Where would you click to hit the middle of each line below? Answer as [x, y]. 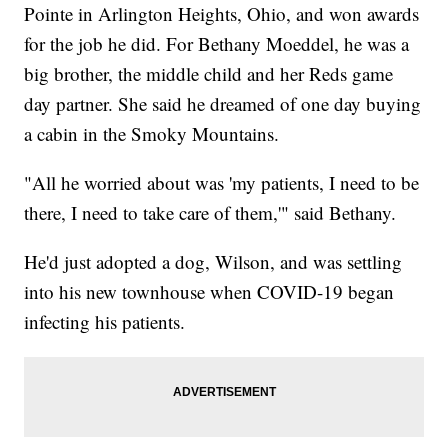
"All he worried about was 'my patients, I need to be [222, 183]
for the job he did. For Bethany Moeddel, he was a [217, 44]
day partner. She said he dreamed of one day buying [223, 104]
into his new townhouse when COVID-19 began [209, 292]
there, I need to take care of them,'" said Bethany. [210, 213]
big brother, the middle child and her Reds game [209, 74]
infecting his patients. [105, 322]
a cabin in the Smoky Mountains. [152, 134]
